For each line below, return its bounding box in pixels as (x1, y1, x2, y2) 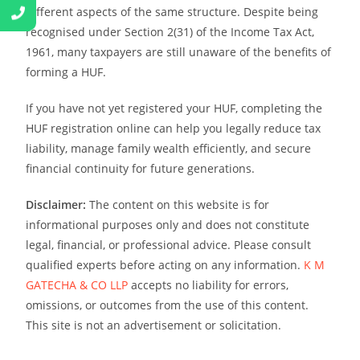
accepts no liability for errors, (128, 276, 289, 292)
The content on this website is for (86, 196, 270, 212)
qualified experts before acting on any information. (26, 256, 305, 272)
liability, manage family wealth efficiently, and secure (26, 140, 312, 156)
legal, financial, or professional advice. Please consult (26, 236, 312, 252)
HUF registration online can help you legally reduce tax (26, 120, 321, 136)
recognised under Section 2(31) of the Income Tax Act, (26, 23, 315, 39)
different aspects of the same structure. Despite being (26, 3, 319, 19)
